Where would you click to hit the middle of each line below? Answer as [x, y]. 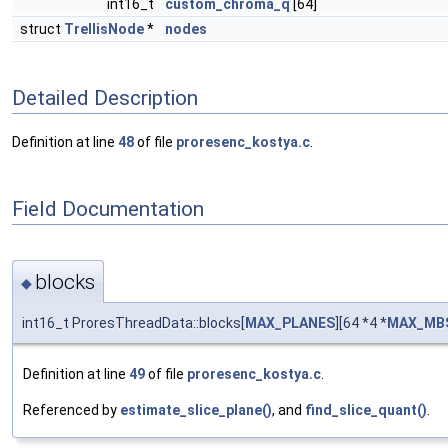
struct [42, 29]
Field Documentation [108, 208]
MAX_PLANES [290, 322]
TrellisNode [104, 29]
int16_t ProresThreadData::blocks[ [133, 322]
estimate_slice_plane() [196, 409]
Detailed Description [105, 97]
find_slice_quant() [366, 409]
